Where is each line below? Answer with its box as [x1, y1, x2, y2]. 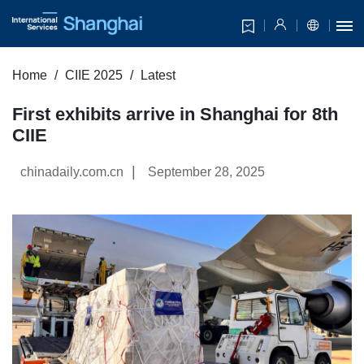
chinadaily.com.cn [20, 165, 123, 180]
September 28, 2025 [148, 165, 265, 180]
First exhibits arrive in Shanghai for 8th [12, 104, 338, 125]
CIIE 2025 [65, 68, 123, 83]
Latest [141, 68, 175, 83]
